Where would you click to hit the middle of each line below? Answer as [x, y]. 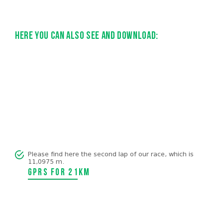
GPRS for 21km [59, 173]
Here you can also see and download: [87, 36]
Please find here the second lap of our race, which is [111, 154]
